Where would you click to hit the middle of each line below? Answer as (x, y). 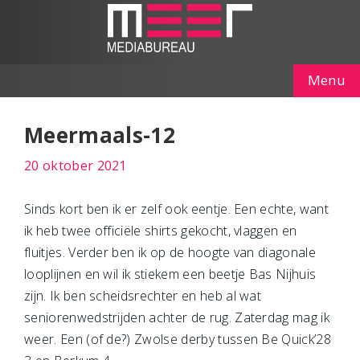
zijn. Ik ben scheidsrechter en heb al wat (143, 296)
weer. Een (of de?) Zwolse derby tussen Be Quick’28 (178, 339)
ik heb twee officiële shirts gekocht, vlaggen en (161, 231)
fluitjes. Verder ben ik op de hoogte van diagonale (170, 252)
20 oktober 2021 (76, 166)
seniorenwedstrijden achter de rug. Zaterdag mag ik (177, 317)
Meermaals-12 (100, 135)
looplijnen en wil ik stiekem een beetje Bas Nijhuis (170, 274)
